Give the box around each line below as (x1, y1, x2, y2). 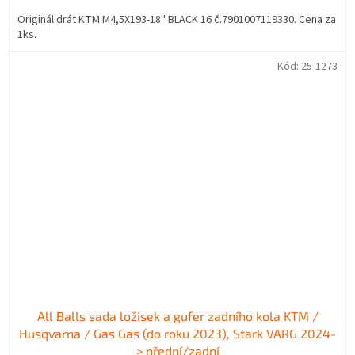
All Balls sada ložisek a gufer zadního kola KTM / (36, 308, 319, 324)
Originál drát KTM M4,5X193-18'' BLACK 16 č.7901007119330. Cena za (17, 11, 336, 28)
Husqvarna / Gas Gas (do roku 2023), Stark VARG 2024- (19, 326, 336, 342)
